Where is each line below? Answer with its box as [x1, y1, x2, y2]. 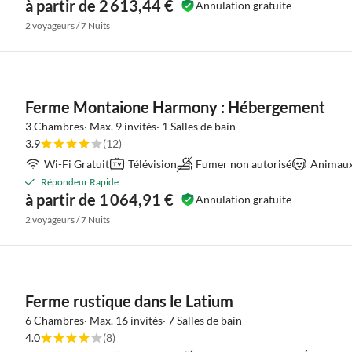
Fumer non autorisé [196, 157, 291, 170]
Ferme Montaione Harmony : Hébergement [25, 97, 325, 116]
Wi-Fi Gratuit [44, 157, 109, 170]
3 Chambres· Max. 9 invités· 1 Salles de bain [25, 119, 236, 133]
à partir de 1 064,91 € [25, 190, 174, 209]
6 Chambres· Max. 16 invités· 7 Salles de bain [25, 313, 242, 327]
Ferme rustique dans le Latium [25, 291, 233, 310]
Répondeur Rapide [41, 176, 119, 188]
